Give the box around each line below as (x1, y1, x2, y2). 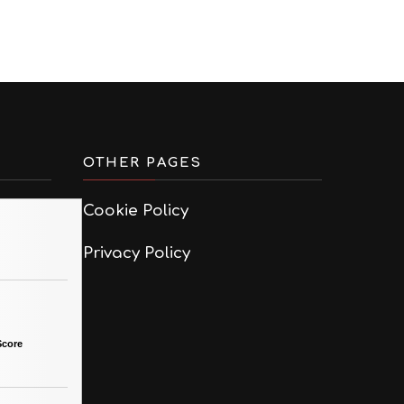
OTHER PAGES (82, 154, 202, 170)
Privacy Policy (82, 243, 190, 262)
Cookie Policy (82, 201, 188, 219)
